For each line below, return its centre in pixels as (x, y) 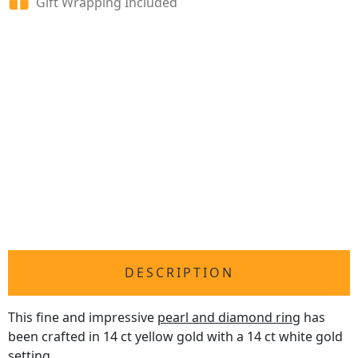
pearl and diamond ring (229, 318)
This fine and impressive (83, 318)
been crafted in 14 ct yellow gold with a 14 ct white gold (175, 337)
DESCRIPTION (179, 273)
